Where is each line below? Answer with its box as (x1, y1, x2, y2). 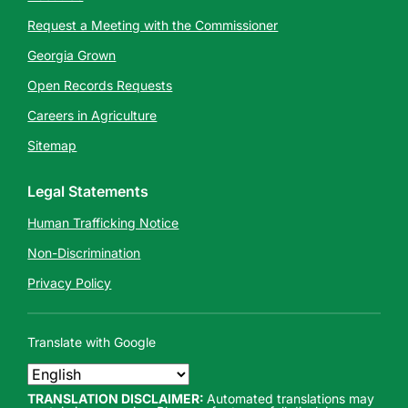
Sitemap (27, 138, 77, 153)
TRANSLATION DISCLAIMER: (27, 391, 208, 406)
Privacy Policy (27, 275, 112, 291)
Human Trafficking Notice (27, 215, 179, 230)
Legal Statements (27, 182, 149, 200)
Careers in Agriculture (27, 107, 158, 123)
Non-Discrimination (27, 245, 141, 260)
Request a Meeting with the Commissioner (27, 17, 279, 33)
